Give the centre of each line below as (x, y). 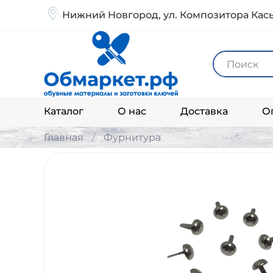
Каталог (64, 112)
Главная (64, 137)
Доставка (204, 112)
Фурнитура (132, 137)
